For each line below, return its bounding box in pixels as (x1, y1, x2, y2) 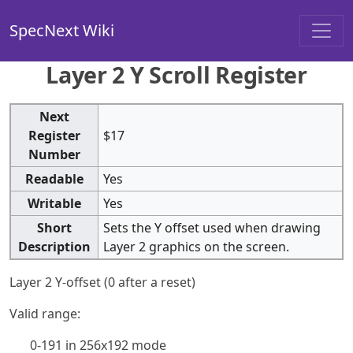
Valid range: (9, 304, 80, 322)
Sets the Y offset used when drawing (103, 218, 321, 236)
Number (28, 145, 80, 163)
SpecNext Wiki (9, 20, 114, 42)
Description (18, 237, 91, 255)
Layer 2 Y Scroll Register (46, 59, 307, 90)
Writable (28, 194, 81, 212)
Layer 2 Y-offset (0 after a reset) (9, 273, 195, 291)
